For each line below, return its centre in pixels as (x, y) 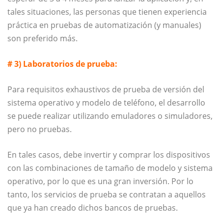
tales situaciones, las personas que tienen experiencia (107, 12)
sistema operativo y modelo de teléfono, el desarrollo (106, 102)
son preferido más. (42, 38)
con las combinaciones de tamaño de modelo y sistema (110, 168)
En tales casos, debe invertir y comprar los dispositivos (109, 154)
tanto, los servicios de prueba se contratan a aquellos (107, 194)
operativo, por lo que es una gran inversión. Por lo (100, 181)
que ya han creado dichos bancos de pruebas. (93, 207)
